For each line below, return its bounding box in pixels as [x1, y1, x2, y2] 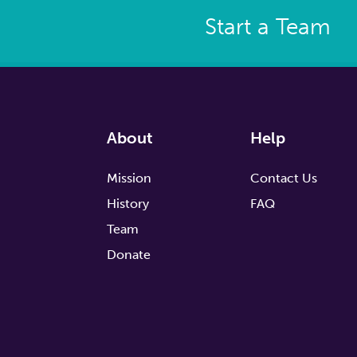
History [107, 196, 150, 211]
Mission [107, 171, 152, 186]
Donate [107, 247, 151, 262]
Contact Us [249, 171, 317, 186]
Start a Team [205, 14, 331, 40]
